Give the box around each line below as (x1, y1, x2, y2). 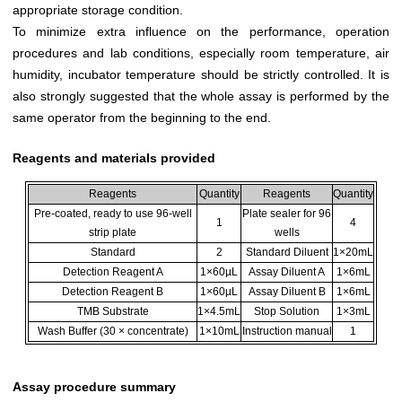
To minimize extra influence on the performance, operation (13, 23, 389, 39)
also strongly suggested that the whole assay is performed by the (13, 88, 389, 103)
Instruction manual (241, 324, 332, 337)
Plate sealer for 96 (242, 206, 331, 220)
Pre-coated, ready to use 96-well (33, 206, 192, 220)
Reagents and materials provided (13, 150, 215, 165)
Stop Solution (254, 304, 319, 318)
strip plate (89, 225, 136, 239)
